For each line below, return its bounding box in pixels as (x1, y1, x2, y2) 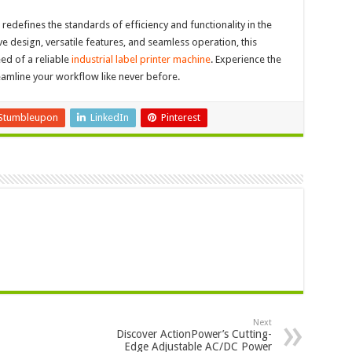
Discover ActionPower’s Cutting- (115, 327, 272, 340)
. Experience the (210, 53, 281, 65)
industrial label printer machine (71, 53, 211, 65)
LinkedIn (90, 111, 129, 123)
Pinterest (160, 111, 200, 123)
